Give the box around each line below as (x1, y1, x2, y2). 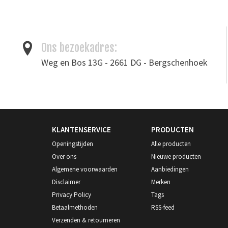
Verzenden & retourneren (52, 215, 120, 224)
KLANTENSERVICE (52, 124, 111, 134)
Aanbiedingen (151, 164, 189, 174)
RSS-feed (151, 203, 175, 212)
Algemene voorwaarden (52, 164, 118, 174)
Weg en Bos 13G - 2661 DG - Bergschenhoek (41, 56, 208, 68)
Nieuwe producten (151, 152, 201, 161)
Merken (151, 177, 170, 186)
